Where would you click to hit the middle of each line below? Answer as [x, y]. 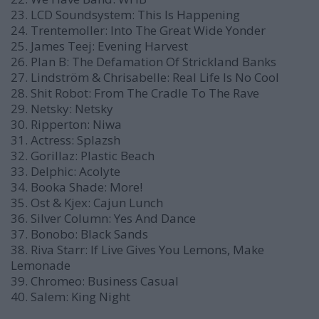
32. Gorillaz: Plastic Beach [83, 156]
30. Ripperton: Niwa [66, 124]
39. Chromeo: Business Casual [95, 281]
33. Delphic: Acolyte [66, 171]
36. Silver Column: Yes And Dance [103, 218]
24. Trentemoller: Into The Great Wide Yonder [138, 30]
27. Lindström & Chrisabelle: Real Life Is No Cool [145, 77]
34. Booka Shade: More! [77, 187]
